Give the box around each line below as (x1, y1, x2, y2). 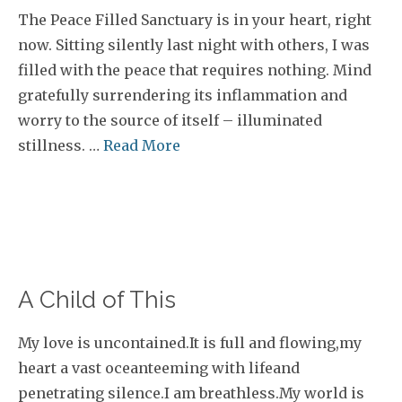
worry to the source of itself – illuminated (18, 111, 322, 129)
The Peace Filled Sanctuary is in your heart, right (18, 11, 371, 29)
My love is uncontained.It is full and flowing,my (18, 334, 362, 352)
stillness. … (18, 136, 103, 154)
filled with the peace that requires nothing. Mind (18, 61, 371, 79)
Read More (103, 136, 180, 154)
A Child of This (18, 286, 176, 313)
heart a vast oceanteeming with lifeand (18, 359, 300, 377)
